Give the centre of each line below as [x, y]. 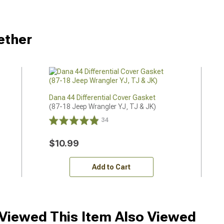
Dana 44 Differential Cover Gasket [102, 97]
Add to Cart [111, 167]
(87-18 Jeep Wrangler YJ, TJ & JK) [102, 106]
